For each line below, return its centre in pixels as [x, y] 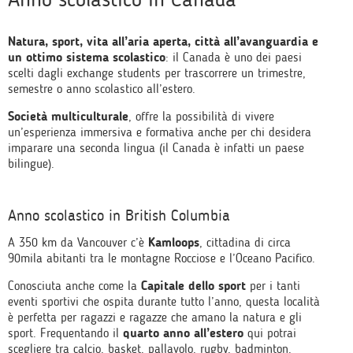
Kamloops [174, 242]
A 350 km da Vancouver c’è [78, 242]
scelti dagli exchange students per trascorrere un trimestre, [157, 73]
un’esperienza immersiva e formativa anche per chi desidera [160, 132]
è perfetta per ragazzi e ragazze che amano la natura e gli [155, 317]
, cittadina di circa [245, 242]
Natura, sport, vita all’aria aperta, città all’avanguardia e [163, 41]
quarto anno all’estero [183, 333]
